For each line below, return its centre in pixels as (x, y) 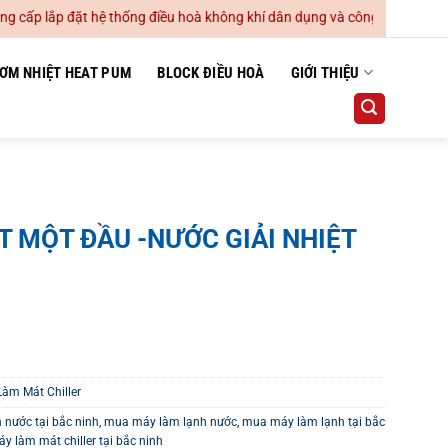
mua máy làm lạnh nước (170, 421)
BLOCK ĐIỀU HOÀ (211, 72)
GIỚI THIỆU (325, 72)
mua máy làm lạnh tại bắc (313, 421)
